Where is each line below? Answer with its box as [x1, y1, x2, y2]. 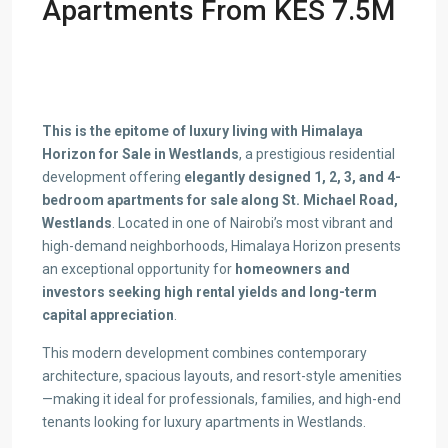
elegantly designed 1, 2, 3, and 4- [184, 168, 401, 185]
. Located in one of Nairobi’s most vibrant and [112, 214, 393, 231]
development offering [42, 168, 184, 185]
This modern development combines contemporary [42, 344, 367, 361]
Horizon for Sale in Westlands [42, 145, 239, 162]
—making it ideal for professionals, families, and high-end [42, 390, 401, 407]
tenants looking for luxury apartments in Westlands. [42, 413, 366, 430]
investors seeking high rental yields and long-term [42, 283, 377, 300]
